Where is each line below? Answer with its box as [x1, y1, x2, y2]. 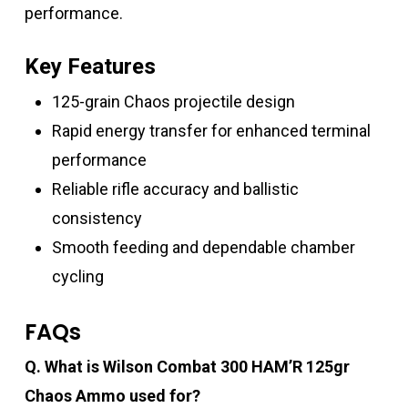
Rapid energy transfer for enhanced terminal [51, 121, 371, 141]
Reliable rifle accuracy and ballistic [51, 179, 299, 199]
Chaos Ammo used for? [24, 386, 200, 406]
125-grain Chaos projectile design [51, 92, 295, 112]
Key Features [24, 54, 156, 80]
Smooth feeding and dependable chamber [51, 238, 355, 258]
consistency [51, 209, 142, 229]
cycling [51, 267, 104, 287]
